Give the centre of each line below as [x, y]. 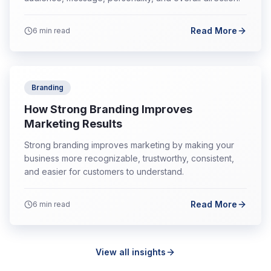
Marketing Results [73, 124]
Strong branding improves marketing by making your [129, 145]
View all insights [131, 252]
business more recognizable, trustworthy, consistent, [129, 158]
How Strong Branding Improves [108, 109]
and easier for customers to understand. [104, 171]
